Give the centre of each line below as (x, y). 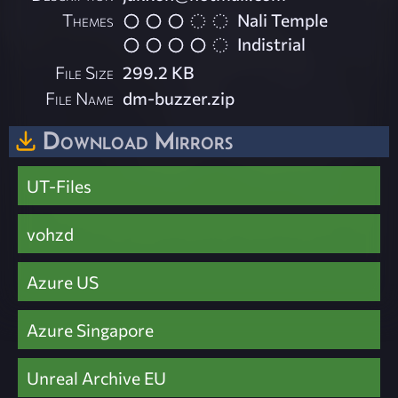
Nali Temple (283, 20)
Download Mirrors (138, 140)
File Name (80, 97)
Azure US (63, 281)
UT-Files (59, 185)
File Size (85, 72)
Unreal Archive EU (96, 377)
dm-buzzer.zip (179, 97)
